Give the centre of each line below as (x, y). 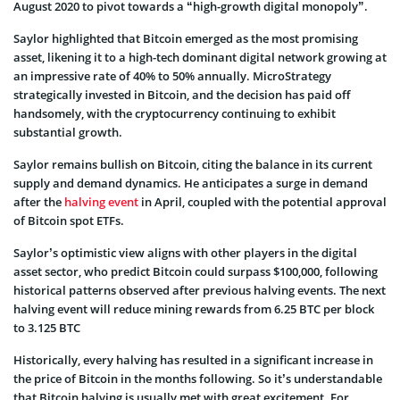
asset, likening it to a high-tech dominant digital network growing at (200, 57)
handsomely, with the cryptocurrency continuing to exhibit (175, 113)
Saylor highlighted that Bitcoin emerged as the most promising (186, 38)
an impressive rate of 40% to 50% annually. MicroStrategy (172, 75)
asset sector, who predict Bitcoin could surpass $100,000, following (196, 271)
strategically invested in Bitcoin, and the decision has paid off (182, 94)
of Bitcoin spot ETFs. (69, 220)
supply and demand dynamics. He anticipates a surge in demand (191, 183)
